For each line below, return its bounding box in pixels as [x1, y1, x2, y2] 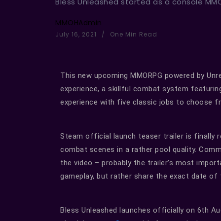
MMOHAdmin [55, 18, 102, 28]
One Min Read [108, 30, 157, 39]
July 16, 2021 [55, 30, 99, 39]
